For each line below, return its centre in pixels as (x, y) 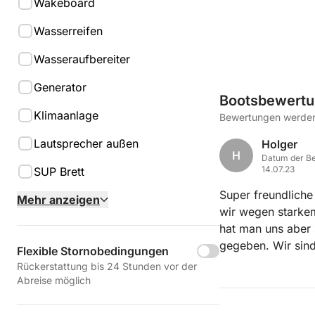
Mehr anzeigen (58, 200)
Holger (279, 144)
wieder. (239, 262)
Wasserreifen (68, 31)
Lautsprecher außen (86, 143)
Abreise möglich (54, 280)
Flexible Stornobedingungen (93, 251)
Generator (60, 87)
